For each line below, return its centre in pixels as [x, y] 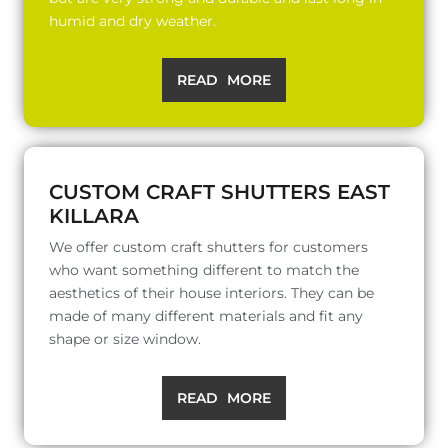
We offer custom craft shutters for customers [208, 246]
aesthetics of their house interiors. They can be [211, 292]
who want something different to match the [204, 269]
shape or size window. [125, 338]
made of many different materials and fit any [206, 315]
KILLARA [94, 215]
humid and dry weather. [132, 20]
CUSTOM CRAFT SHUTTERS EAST [219, 191]
